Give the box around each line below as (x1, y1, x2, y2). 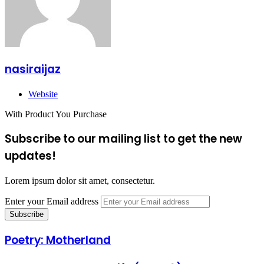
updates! (5, 148, 56, 164)
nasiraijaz (5, 61, 61, 77)
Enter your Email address (5, 196, 98, 207)
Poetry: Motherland (5, 232, 111, 248)
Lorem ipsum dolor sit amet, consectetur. (5, 176, 155, 186)
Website (28, 88, 58, 99)
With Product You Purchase (5, 108, 107, 119)
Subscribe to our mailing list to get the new (5, 131, 242, 147)
